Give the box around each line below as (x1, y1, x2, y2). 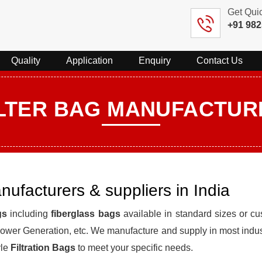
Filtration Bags (11, 242, 75, 253)
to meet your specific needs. (75, 242, 193, 253)
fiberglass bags (51, 208, 120, 219)
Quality (11, 55, 40, 65)
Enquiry (139, 55, 171, 65)
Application (66, 55, 113, 65)
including (6, 208, 51, 219)
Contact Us (196, 55, 243, 65)
